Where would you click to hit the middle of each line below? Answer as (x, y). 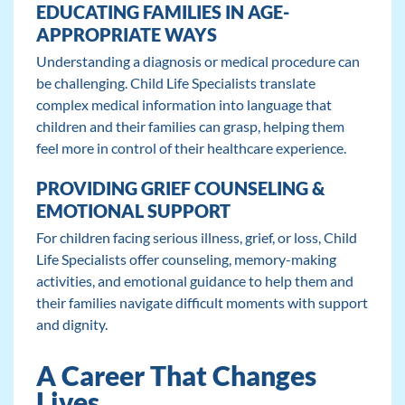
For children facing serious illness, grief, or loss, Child (196, 238)
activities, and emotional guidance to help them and (194, 281)
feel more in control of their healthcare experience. (191, 148)
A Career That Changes (176, 376)
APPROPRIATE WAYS (126, 35)
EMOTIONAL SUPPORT (133, 211)
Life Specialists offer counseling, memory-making (186, 259)
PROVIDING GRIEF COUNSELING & (180, 188)
